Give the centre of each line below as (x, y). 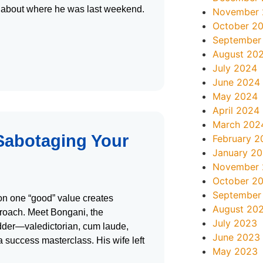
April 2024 (236, 110)
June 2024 (237, 82)
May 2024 (235, 96)
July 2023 (235, 223)
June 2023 (237, 237)
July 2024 (235, 68)
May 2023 (235, 251)
